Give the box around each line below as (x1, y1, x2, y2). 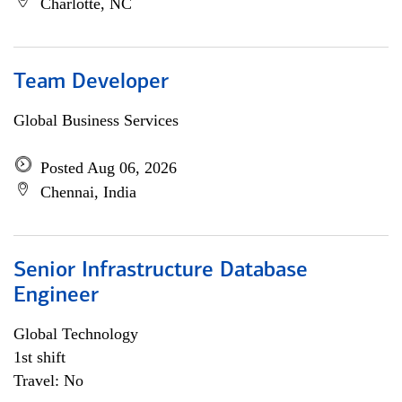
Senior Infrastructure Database (13, 260, 308, 282)
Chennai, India (40, 183, 136, 201)
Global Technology (13, 325, 138, 343)
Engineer (13, 285, 99, 307)
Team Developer (13, 72, 169, 93)
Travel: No (13, 371, 83, 389)
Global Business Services (13, 111, 179, 129)
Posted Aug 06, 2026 (40, 159, 177, 177)
